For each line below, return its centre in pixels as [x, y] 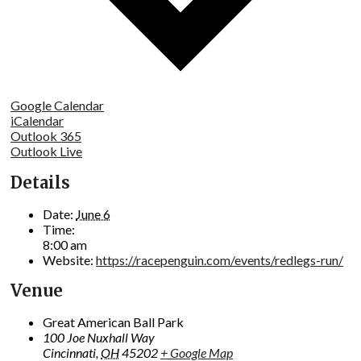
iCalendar [37, 121]
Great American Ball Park [113, 322]
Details [40, 182]
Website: [68, 259]
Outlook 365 [46, 136]
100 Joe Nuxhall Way [99, 337]
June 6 [93, 214]
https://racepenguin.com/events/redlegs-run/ [220, 259]
